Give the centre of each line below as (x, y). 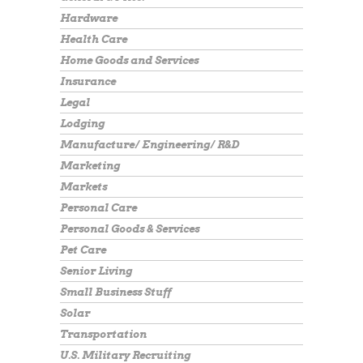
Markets (83, 187)
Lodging (82, 124)
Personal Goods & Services (130, 229)
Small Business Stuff (115, 292)
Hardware (89, 18)
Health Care (94, 39)
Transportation (103, 334)
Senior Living (96, 271)
